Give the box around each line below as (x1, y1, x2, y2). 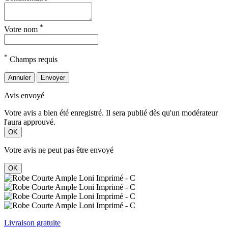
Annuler (8, 74, 31, 82)
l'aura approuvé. (4, 118, 55, 127)
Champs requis (8, 55, 58, 64)
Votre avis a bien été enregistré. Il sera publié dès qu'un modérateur (4, 108, 218, 118)
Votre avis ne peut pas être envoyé (4, 146, 113, 155)
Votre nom (4, 24, 40, 34)
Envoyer (41, 74, 65, 82)
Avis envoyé (4, 91, 44, 100)
